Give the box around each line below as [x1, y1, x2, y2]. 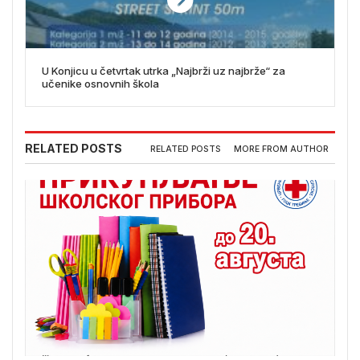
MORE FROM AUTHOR [234, 143, 329, 154]
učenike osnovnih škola [42, 77, 159, 91]
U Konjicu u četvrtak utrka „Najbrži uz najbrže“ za [42, 64, 285, 78]
